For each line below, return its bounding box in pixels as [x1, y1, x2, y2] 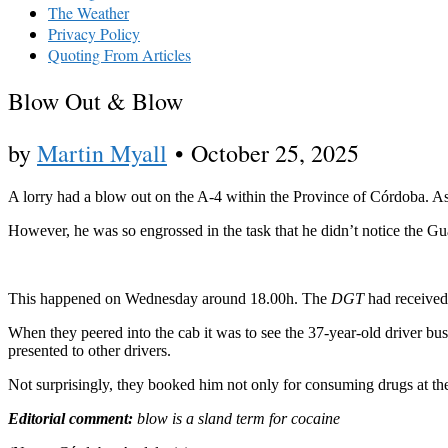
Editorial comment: [8, 410, 133, 428]
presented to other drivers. [8, 342, 171, 360]
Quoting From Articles [48, 43, 191, 65]
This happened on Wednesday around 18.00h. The [8, 290, 331, 308]
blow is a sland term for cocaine [133, 410, 340, 428]
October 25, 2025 [191, 136, 359, 169]
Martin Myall [37, 136, 167, 169]
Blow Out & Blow [8, 84, 183, 117]
